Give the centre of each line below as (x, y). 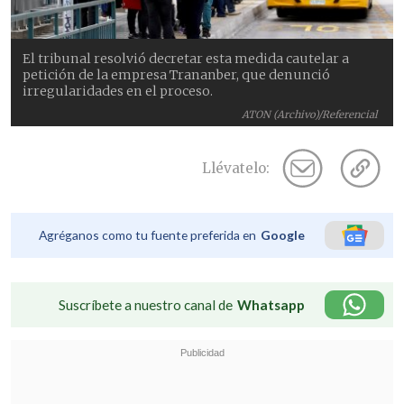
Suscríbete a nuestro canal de (146, 305)
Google (283, 235)
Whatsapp (271, 305)
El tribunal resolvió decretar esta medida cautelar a (186, 59)
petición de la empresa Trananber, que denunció (177, 75)
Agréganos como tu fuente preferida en (147, 235)
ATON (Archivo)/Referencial (310, 115)
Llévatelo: (236, 169)
